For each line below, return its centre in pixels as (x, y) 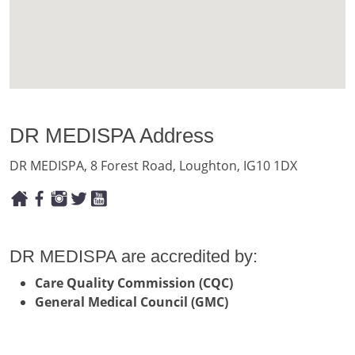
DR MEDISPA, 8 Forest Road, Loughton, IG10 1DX (153, 166)
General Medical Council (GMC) (132, 302)
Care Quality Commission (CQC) (134, 283)
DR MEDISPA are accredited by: (134, 257)
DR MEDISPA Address (112, 136)
